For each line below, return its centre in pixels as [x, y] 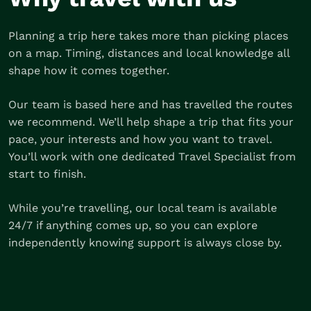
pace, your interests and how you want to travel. [140, 139]
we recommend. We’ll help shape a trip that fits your [151, 122]
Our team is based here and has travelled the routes [150, 104]
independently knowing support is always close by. [145, 243]
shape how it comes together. [89, 70]
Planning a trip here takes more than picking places [148, 36]
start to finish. [47, 174]
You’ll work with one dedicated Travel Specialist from [152, 157]
